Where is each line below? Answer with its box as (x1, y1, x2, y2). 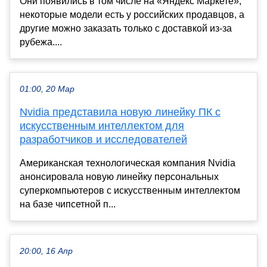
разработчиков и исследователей (20, 133, 187, 145)
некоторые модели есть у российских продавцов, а (20, 9, 244, 20)
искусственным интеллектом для (20, 119, 184, 132)
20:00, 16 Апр (20, 246, 73, 256)
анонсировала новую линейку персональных (20, 171, 219, 182)
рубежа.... (20, 36, 62, 47)
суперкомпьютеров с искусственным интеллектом (20, 185, 240, 195)
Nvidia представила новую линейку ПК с (20, 105, 221, 118)
